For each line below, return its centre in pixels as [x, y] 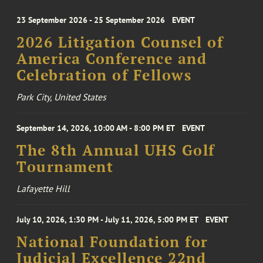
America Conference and [112, 59]
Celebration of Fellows [104, 75]
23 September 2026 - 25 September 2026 [91, 20]
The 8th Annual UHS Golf [116, 151]
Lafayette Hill [43, 189]
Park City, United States [62, 97]
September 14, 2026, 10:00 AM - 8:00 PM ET [96, 128]
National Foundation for [112, 242]
